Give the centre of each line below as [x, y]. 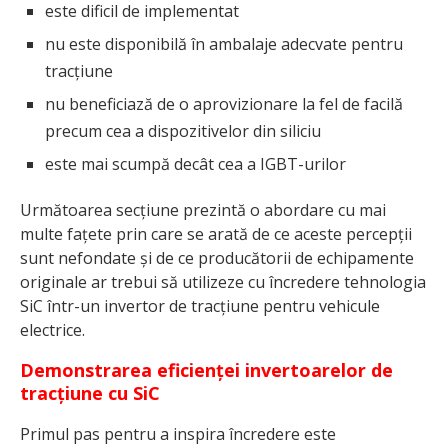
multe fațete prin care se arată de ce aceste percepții [216, 234]
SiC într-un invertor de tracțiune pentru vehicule [200, 306]
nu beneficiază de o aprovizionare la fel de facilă [224, 104]
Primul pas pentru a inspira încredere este [178, 434]
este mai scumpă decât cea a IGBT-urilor [195, 164]
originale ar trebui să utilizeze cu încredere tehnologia [223, 282]
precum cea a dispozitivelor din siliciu [183, 131]
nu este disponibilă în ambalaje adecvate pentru [224, 44]
